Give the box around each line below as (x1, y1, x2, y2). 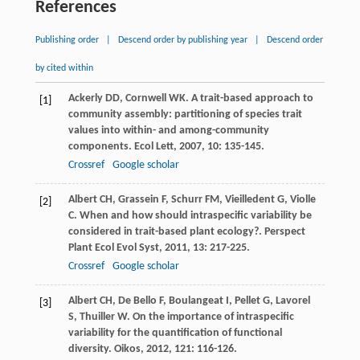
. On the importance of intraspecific (126, 310, 294, 323)
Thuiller (79, 310, 115, 323)
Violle (289, 193, 316, 206)
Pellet (234, 294, 260, 307)
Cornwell (125, 92, 166, 104)
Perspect (264, 225, 305, 238)
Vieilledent (224, 193, 275, 206)
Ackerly (67, 92, 103, 104)
